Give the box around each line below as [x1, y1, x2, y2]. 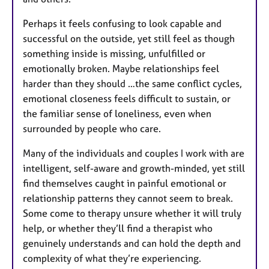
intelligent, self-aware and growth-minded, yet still [23, 162, 245, 175]
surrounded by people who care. [23, 122, 161, 135]
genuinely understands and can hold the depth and [23, 237, 241, 250]
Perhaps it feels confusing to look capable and [23, 17, 222, 30]
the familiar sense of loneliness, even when [23, 107, 211, 120]
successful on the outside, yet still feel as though [23, 32, 235, 45]
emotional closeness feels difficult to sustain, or [23, 92, 231, 105]
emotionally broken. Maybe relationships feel [23, 62, 219, 75]
